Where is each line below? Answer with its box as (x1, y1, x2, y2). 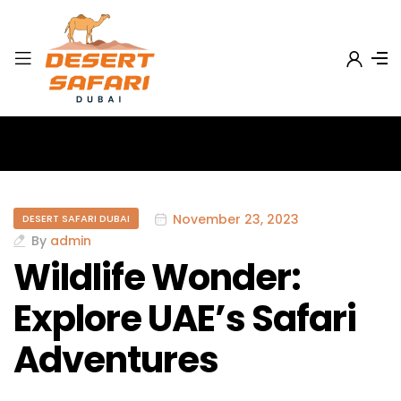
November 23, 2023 (173, 209, 299, 228)
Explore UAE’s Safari (13, 294, 356, 345)
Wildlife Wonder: (13, 252, 301, 303)
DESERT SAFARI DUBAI (22, 211, 130, 226)
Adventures (13, 335, 218, 386)
